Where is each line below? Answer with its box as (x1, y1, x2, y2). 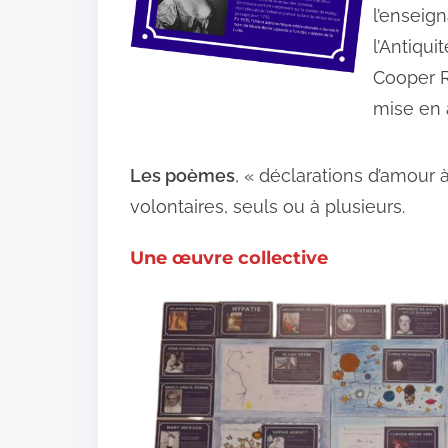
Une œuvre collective (130, 247, 328, 270)
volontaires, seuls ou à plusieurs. (130, 195, 405, 217)
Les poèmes (130, 164, 235, 186)
